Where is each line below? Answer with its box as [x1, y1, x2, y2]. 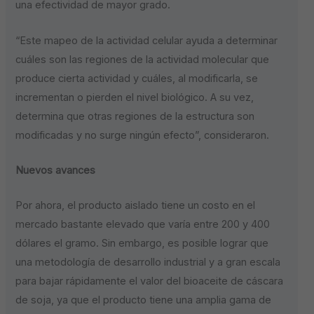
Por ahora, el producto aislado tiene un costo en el [15, 199, 256, 212]
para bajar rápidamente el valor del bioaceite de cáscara [15, 275, 284, 288]
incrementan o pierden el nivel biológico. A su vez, [15, 90, 254, 104]
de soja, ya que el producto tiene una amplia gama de [15, 294, 272, 307]
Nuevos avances [15, 164, 96, 177]
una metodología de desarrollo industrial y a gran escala [15, 256, 281, 269]
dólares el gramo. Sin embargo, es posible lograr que [15, 237, 269, 250]
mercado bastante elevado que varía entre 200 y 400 [15, 218, 271, 231]
